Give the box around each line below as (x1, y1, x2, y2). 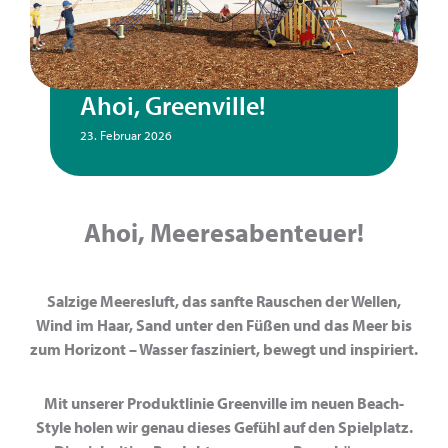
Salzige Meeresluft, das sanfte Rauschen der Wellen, (47, 290, 401, 311)
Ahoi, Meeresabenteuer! (84, 215, 364, 249)
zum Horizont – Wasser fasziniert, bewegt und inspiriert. (30, 338, 418, 359)
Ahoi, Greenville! (80, 88, 266, 122)
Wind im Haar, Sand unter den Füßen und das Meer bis (36, 314, 412, 335)
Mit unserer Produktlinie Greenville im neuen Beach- (44, 392, 404, 413)
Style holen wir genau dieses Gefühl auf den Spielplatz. (35, 416, 413, 437)
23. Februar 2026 (80, 126, 172, 143)
